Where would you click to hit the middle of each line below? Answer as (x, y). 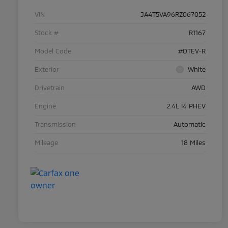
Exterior (47, 69)
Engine (45, 106)
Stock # (47, 33)
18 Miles (193, 143)
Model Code (53, 51)
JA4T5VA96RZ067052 (173, 15)
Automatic (190, 124)
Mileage (46, 143)
